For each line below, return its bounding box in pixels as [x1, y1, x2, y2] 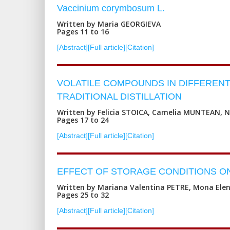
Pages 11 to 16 [57, 26, 109, 36]
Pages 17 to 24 [57, 114, 109, 125]
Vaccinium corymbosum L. [57, 3, 165, 13]
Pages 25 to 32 [57, 189, 109, 200]
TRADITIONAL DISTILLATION [57, 91, 182, 102]
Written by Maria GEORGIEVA [57, 18, 161, 29]
